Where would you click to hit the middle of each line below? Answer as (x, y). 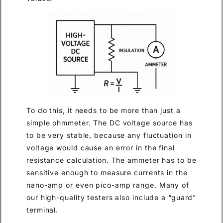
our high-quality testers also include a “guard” (111, 198)
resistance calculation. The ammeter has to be (111, 160)
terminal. (43, 210)
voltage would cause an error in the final (101, 148)
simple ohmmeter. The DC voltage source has (110, 123)
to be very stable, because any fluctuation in (109, 135)
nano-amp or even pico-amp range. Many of (108, 185)
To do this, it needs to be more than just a (104, 111)
